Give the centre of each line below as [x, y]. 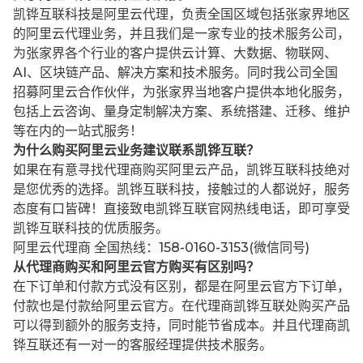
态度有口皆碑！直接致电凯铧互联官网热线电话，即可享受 [181, 209]
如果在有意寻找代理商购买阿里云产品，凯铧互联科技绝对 [181, 170]
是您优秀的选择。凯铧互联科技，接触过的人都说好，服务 [181, 190]
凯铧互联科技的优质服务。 [91, 228]
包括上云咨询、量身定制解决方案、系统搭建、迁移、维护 [181, 112]
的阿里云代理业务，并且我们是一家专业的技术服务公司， [181, 34]
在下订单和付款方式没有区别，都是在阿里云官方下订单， [181, 287]
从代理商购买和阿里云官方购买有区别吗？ [136, 267]
